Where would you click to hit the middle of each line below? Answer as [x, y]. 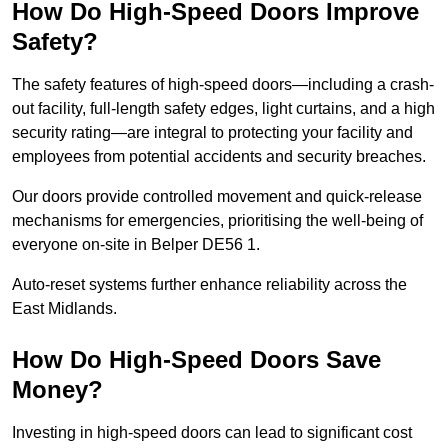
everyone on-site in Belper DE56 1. [136, 245]
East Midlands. [64, 309]
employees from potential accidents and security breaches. [219, 157]
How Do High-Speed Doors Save [196, 360]
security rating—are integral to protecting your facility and [212, 133]
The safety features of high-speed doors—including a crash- [223, 85]
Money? [57, 390]
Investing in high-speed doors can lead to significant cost [212, 433]
